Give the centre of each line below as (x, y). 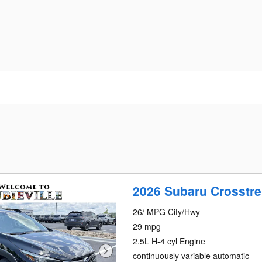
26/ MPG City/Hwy (167, 211)
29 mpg (147, 226)
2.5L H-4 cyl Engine (169, 241)
